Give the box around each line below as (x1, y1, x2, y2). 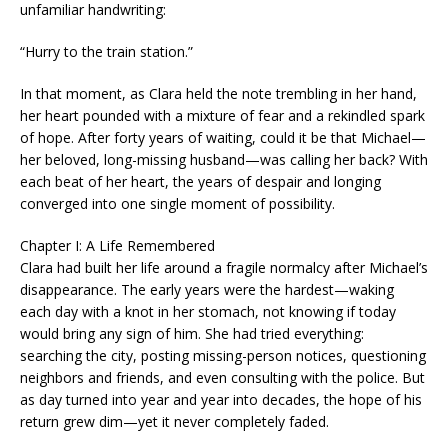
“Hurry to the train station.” (20, 42, 193, 61)
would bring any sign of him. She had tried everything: (20, 324, 364, 343)
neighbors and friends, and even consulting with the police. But (20, 368, 425, 387)
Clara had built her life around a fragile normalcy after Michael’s (20, 258, 428, 277)
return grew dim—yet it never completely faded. (20, 412, 329, 431)
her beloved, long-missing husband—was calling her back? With (20, 150, 428, 169)
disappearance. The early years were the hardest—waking (20, 280, 394, 299)
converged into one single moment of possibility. (20, 194, 335, 213)
